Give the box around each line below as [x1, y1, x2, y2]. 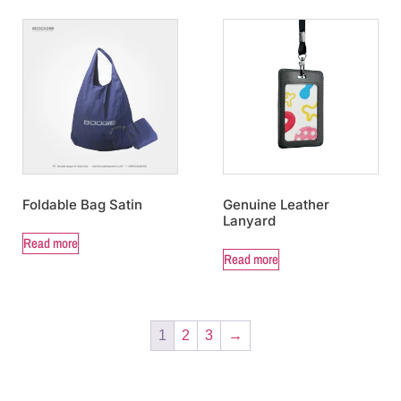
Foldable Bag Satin [22, 195, 142, 213]
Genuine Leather [223, 195, 329, 213]
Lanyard [223, 211, 276, 229]
